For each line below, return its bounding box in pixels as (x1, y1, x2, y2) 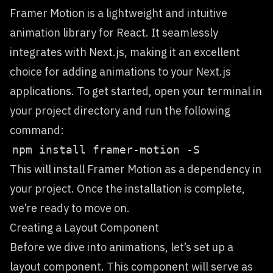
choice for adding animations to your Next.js (10, 65, 231, 79)
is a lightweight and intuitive (85, 6, 227, 20)
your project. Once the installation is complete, (10, 182, 245, 196)
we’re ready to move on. (10, 201, 130, 215)
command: (10, 123, 64, 137)
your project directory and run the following (10, 104, 230, 118)
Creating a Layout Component (10, 221, 159, 235)
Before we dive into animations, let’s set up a (10, 240, 233, 254)
